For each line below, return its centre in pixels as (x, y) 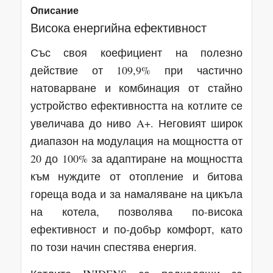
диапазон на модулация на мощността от (136, 140)
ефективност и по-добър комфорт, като (136, 229)
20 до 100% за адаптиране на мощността (136, 158)
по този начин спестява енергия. (113, 246)
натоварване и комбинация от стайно (136, 87)
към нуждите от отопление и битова (136, 176)
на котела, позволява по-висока (136, 211)
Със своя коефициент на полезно (136, 52)
